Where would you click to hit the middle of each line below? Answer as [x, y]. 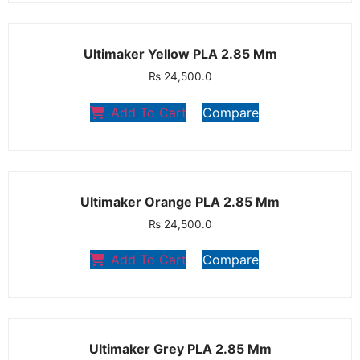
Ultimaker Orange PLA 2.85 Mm [180, 201]
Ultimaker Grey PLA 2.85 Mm [180, 349]
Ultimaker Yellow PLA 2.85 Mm [180, 53]
